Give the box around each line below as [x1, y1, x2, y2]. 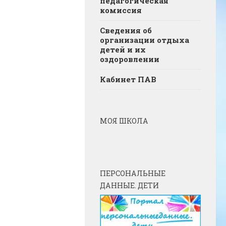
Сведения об [100, 25, 152, 36]
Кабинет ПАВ [100, 74, 156, 85]
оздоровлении [100, 54, 159, 65]
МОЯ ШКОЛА [100, 116, 148, 126]
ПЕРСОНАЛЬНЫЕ [100, 168, 165, 179]
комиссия [100, 5, 142, 16]
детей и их [100, 44, 146, 55]
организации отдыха [100, 35, 189, 45]
